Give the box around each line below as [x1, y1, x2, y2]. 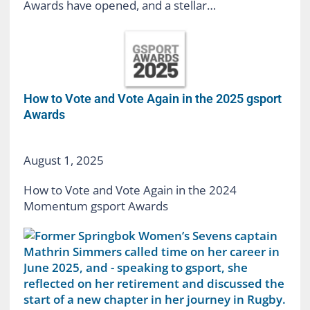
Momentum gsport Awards [23, 197, 168, 214]
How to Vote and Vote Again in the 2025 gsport [23, 91, 282, 106]
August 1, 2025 [23, 152, 104, 168]
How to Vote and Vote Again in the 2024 [23, 181, 237, 198]
